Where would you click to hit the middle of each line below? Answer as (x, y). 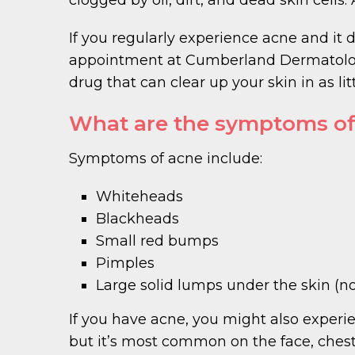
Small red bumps (158, 240)
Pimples (126, 263)
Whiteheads (140, 196)
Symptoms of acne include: (166, 158)
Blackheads (138, 218)
